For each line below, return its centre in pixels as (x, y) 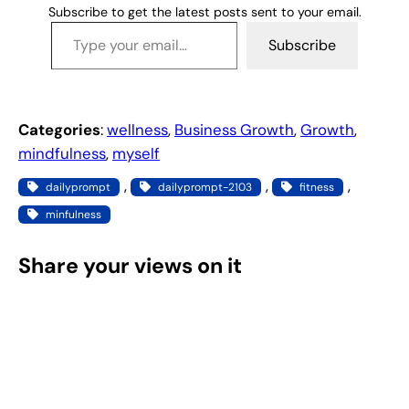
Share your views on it (130, 265)
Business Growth (234, 129)
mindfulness (62, 153)
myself (136, 153)
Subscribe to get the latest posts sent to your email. (204, 11)
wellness (137, 129)
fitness (317, 187)
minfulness (73, 214)
